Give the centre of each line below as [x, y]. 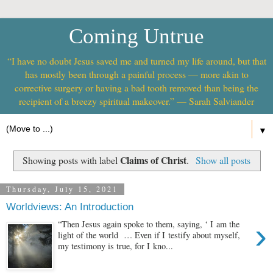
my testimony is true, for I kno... [116, 246]
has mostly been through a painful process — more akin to [136, 74]
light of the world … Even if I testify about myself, [149, 235]
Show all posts [223, 160]
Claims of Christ [154, 160]
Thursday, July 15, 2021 [62, 189]
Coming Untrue [136, 36]
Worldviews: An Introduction [70, 207]
